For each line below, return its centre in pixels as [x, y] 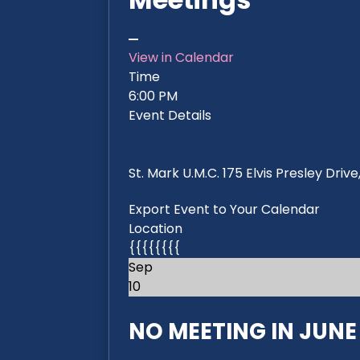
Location [156, 228]
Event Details [170, 116]
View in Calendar [182, 58]
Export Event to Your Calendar [225, 209]
